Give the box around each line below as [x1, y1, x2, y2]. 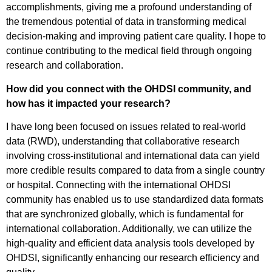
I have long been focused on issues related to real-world [6, 121, 246, 132]
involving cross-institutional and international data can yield [6, 151, 260, 161]
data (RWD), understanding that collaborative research [6, 136, 240, 147]
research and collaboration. [6, 60, 123, 71]
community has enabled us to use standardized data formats [6, 194, 263, 205]
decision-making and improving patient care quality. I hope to [6, 31, 266, 42]
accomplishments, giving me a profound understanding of [6, 2, 251, 13]
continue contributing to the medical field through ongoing [6, 46, 252, 56]
